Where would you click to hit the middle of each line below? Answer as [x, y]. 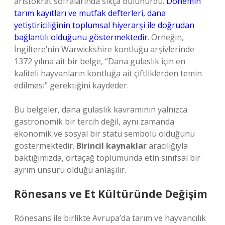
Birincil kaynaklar [111, 146]
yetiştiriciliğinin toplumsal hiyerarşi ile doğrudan [104, 25]
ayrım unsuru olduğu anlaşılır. [70, 170]
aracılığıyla [167, 146]
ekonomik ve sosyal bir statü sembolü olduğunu [104, 134]
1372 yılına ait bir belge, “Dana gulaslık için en [100, 61]
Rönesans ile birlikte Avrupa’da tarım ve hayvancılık [110, 218]
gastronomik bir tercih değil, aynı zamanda [94, 122]
